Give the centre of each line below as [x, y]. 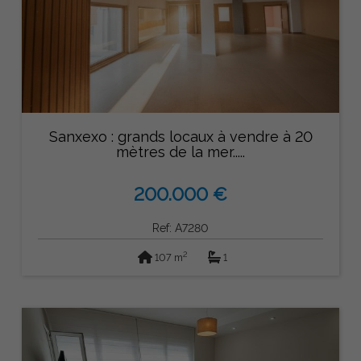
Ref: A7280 [180, 228]
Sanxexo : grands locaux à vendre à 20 [180, 137]
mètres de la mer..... [180, 152]
